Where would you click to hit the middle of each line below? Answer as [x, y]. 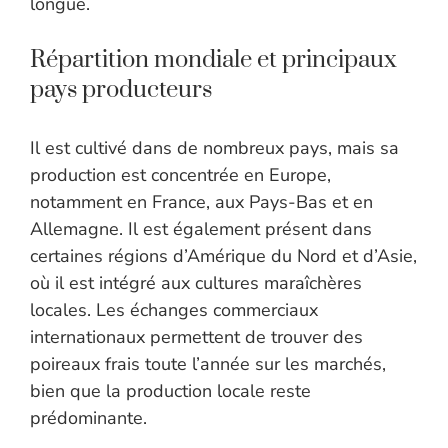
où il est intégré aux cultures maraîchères [196, 283]
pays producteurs [121, 90]
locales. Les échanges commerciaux [174, 310]
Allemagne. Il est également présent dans [201, 229]
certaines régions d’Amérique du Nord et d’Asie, [223, 256]
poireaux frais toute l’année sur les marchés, [208, 364]
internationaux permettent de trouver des [196, 337]
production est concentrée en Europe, [180, 175]
